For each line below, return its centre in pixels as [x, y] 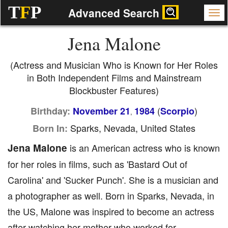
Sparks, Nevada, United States [132, 128]
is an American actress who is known [144, 148]
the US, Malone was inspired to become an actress [111, 211]
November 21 [102, 111]
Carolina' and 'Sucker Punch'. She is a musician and [113, 180]
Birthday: [50, 111]
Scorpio [177, 111]
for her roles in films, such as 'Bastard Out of [97, 164]
